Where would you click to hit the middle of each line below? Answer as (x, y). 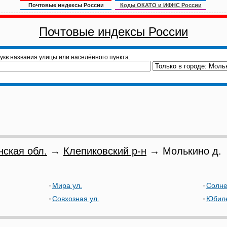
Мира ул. (67, 185)
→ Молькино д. (184, 151)
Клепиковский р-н (105, 151)
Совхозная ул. (76, 199)
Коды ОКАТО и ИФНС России (161, 5)
